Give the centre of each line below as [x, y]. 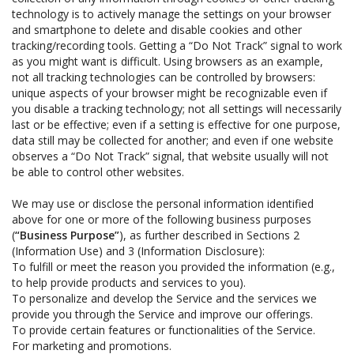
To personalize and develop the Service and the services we [164, 298]
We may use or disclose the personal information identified [163, 203]
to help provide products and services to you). [129, 282]
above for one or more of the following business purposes [162, 219]
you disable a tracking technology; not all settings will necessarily [177, 109]
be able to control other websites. [98, 172]
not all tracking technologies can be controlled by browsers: [164, 77]
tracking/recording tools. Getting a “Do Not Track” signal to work [177, 45]
